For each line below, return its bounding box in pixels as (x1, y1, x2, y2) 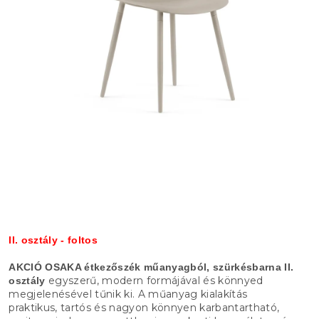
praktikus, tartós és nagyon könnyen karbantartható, (9, 300, 280, 314)
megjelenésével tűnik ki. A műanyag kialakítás (9, 287, 248, 300)
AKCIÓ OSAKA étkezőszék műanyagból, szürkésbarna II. (9, 261, 294, 273)
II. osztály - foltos (9, 234, 98, 246)
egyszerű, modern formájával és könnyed (45, 273, 263, 287)
